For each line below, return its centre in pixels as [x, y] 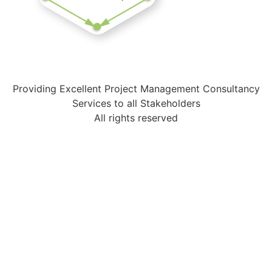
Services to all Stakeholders [136, 104]
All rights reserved [136, 118]
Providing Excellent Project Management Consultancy [136, 89]
